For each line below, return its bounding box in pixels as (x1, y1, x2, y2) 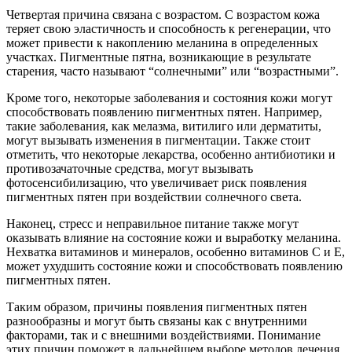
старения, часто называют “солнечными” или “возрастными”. (6, 64, 339, 78)
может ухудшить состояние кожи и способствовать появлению (6, 258, 343, 273)
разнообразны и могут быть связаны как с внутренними (6, 313, 307, 328)
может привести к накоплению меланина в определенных (6, 35, 318, 49)
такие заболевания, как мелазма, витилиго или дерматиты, (6, 119, 321, 133)
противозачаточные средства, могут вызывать (6, 161, 253, 175)
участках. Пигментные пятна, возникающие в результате (6, 49, 311, 64)
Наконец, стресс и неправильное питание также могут (6, 216, 299, 230)
